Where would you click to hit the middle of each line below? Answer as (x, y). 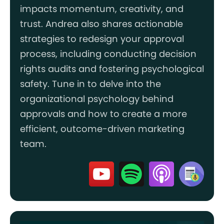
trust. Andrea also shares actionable (101, 23)
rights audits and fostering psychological (112, 68)
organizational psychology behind (97, 98)
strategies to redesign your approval (102, 38)
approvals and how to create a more (103, 113)
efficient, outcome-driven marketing (102, 128)
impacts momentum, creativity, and (102, 8)
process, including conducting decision (108, 53)
